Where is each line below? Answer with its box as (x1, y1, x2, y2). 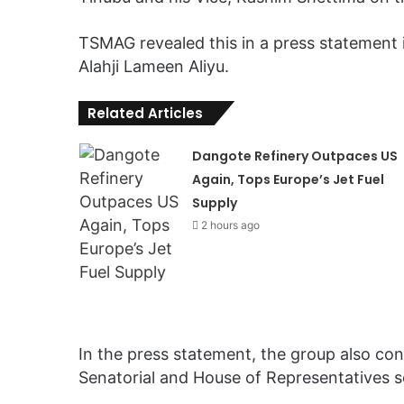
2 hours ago (200, 218, 260, 233)
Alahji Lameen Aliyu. (78, 57, 229, 77)
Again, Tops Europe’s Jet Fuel (191, 170, 384, 189)
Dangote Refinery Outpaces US (191, 147, 398, 166)
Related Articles (87, 104, 203, 124)
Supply (191, 194, 237, 213)
